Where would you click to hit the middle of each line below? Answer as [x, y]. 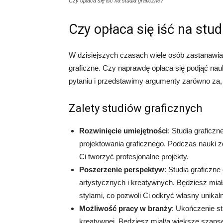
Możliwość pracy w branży [125, 208]
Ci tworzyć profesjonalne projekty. [134, 157]
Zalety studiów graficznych [135, 108]
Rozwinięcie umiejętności [123, 131]
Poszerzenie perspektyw [122, 169]
